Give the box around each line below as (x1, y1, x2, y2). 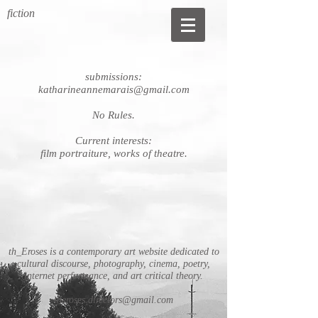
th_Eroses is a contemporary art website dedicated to (8, 246, 219, 257)
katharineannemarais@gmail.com (38, 84, 190, 95)
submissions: (85, 71, 142, 82)
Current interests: (75, 135, 152, 146)
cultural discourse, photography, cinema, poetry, (17, 258, 210, 269)
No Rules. (92, 109, 135, 121)
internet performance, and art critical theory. (24, 270, 203, 281)
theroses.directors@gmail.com (54, 295, 173, 305)
